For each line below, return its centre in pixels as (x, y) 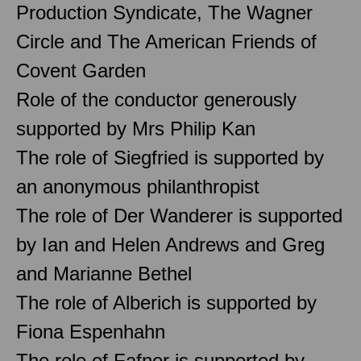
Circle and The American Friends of (166, 41)
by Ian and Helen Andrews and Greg (170, 244)
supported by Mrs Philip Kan (136, 128)
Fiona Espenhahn (91, 331)
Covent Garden (81, 70)
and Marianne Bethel (104, 273)
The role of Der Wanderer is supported (179, 215)
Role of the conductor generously (156, 99)
